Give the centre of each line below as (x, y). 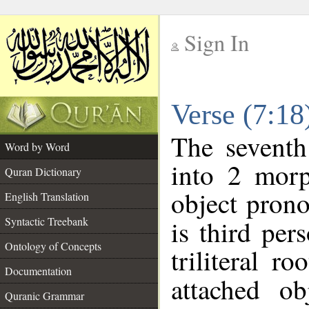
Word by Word (37, 147)
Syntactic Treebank (47, 221)
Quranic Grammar (44, 296)
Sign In (217, 42)
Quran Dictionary (43, 171)
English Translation (47, 196)
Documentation (38, 271)
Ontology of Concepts (53, 246)
